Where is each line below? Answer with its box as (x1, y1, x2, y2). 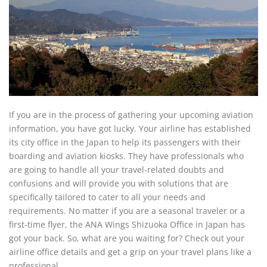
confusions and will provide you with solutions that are (9, 178, 228, 189)
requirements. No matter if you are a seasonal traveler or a (9, 205, 245, 216)
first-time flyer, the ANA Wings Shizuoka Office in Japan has (9, 219, 245, 230)
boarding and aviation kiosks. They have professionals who (9, 150, 244, 162)
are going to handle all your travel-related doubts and (9, 164, 224, 175)
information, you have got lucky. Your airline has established (9, 123, 251, 134)
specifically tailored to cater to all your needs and (9, 191, 206, 203)
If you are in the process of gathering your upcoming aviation (9, 109, 253, 120)
